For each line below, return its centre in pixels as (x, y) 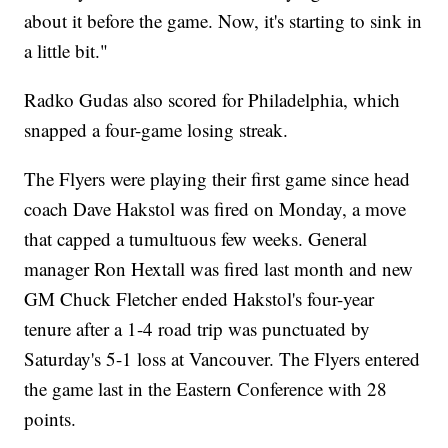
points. (50, 419)
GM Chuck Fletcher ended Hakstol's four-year (199, 299)
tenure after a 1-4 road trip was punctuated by (197, 329)
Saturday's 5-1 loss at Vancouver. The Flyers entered (222, 359)
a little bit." (66, 51)
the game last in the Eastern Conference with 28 (206, 389)
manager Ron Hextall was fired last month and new (219, 269)
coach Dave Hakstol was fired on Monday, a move (215, 209)
